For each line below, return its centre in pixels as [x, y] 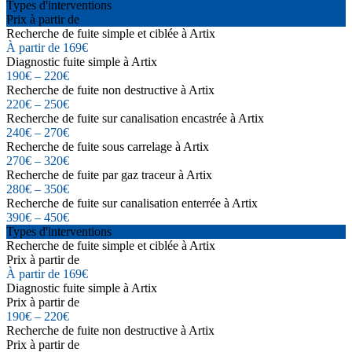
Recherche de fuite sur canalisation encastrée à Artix [135, 118]
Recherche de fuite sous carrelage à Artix [108, 146]
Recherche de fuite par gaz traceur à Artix [109, 174]
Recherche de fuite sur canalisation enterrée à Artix [132, 203]
